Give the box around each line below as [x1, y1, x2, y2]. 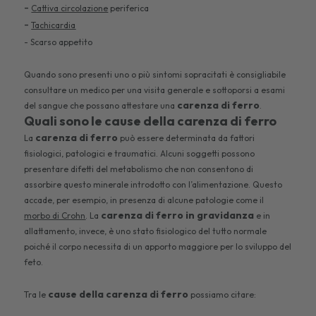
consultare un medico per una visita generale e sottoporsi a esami [24, 85, 286, 96]
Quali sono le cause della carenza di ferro [24, 113, 279, 130]
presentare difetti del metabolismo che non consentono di [24, 164, 254, 175]
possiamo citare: [188, 289, 257, 300]
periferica [108, 3, 152, 14]
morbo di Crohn [24, 210, 86, 221]
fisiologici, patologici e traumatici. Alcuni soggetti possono [24, 148, 255, 159]
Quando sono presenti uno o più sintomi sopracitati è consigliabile [24, 69, 286, 80]
